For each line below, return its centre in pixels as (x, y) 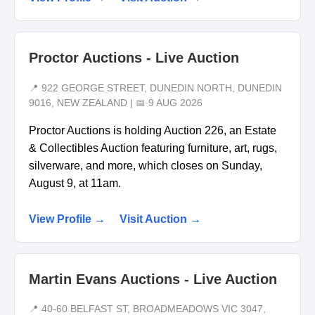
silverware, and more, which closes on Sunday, (146, 165)
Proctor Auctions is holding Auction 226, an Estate (153, 130)
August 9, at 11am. (75, 183)
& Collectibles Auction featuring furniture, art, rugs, (153, 148)
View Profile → (67, 219)
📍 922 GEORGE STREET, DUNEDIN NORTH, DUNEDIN (155, 88)
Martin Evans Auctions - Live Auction (153, 279)
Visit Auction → (160, 219)
